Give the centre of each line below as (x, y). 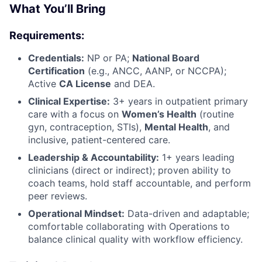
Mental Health (176, 127)
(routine (215, 114)
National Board (166, 58)
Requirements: (47, 35)
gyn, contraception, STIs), (86, 127)
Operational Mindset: (76, 213)
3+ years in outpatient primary (179, 101)
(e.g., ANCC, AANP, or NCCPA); (156, 70)
